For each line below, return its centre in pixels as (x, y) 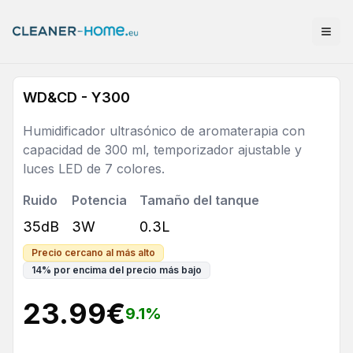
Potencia (99, 200)
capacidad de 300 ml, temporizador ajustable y (162, 150)
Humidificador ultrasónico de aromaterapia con (164, 131)
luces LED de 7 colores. (94, 169)
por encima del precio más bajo (128, 270)
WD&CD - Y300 (76, 97)
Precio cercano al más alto (93, 253)
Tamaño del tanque (199, 200)
